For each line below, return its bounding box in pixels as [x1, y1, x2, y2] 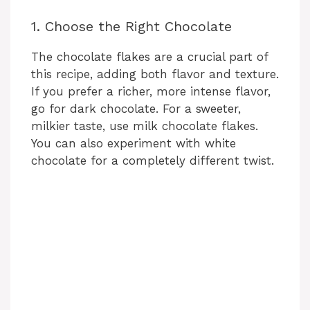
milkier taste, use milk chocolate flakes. [31, 119, 258, 134]
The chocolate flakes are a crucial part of [31, 50, 268, 64]
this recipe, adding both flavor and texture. [31, 67, 279, 82]
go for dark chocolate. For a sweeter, [31, 102, 241, 116]
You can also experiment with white [31, 136, 236, 151]
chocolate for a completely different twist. [31, 154, 274, 168]
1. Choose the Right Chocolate [31, 18, 232, 35]
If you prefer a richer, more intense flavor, [31, 84, 271, 99]
